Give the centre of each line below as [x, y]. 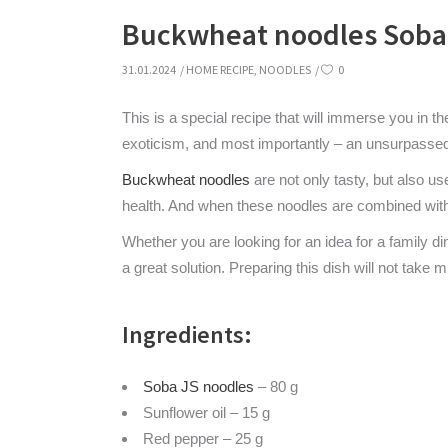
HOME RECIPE [220, 69]
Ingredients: [187, 334]
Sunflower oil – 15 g [206, 412]
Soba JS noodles [198, 386]
